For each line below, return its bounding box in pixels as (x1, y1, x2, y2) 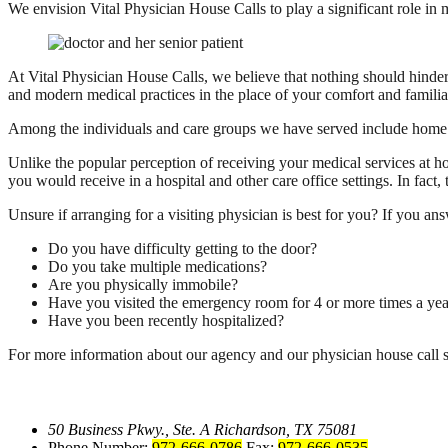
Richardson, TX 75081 (214, 421, 357, 439)
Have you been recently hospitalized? (48, 312, 284, 330)
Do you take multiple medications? (48, 258, 267, 276)
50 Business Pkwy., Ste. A (48, 421, 214, 439)
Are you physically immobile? (48, 276, 238, 294)
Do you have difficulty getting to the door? (48, 240, 317, 258)
